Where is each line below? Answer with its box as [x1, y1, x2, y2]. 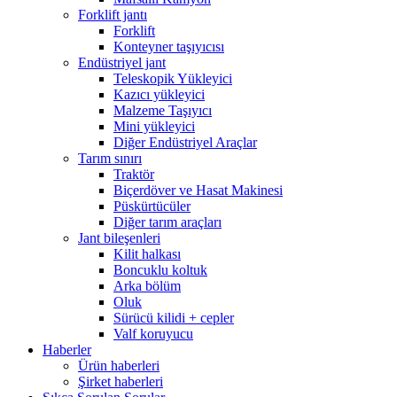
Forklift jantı [78, 7, 147, 22]
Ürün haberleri [78, 358, 160, 373]
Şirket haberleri [78, 374, 163, 389]
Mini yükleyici [113, 119, 195, 134]
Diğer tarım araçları [113, 214, 222, 230]
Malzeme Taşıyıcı [113, 103, 212, 118]
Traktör [113, 167, 154, 182]
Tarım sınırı [78, 151, 142, 166]
